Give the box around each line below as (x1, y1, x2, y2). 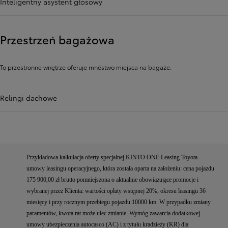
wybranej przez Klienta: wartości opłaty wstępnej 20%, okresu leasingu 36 (26, 187, 206, 195)
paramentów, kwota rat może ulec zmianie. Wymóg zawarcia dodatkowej (26, 210, 200, 217)
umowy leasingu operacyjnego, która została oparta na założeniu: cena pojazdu (26, 165, 214, 173)
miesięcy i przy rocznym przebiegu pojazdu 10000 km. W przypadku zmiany (26, 198, 211, 206)
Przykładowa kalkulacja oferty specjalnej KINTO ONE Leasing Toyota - (26, 154, 201, 161)
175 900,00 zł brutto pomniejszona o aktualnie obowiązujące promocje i (26, 176, 198, 184)
